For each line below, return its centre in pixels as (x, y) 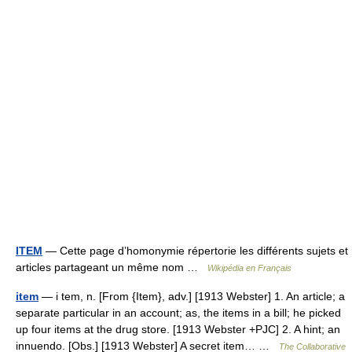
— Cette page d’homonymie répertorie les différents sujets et (195, 251)
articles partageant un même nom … (112, 267)
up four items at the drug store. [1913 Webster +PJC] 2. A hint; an (178, 329)
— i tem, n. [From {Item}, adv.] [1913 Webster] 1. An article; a (192, 296)
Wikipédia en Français (249, 268)
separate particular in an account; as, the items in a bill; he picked (178, 313)
